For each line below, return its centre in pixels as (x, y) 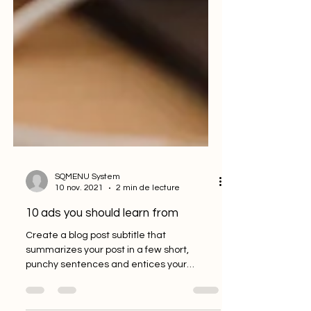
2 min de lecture (148, 229)
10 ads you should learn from (102, 255)
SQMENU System (87, 218)
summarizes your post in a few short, (107, 292)
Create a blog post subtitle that (96, 277)
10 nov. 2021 (79, 229)
